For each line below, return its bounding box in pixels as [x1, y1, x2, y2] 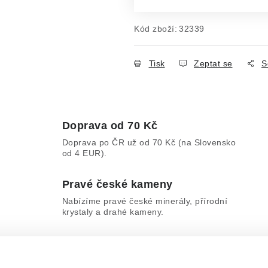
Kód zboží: [134, 24, 177, 33]
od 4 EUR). [62, 148, 107, 158]
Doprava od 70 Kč [62, 120, 158, 132]
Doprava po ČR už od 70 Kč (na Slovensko [62, 138, 236, 147]
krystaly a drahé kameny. [62, 207, 164, 217]
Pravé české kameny [62, 178, 173, 190]
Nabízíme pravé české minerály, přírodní [62, 196, 228, 206]
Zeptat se [194, 59, 233, 68]
